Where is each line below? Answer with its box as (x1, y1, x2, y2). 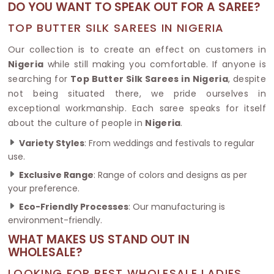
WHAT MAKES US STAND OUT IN (8, 231, 190, 248)
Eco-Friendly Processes (19, 200, 128, 213)
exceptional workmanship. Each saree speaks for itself (8, 102, 266, 114)
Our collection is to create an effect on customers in (8, 43, 266, 56)
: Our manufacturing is (128, 200, 225, 213)
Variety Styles (19, 136, 84, 149)
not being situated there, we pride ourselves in (8, 87, 266, 100)
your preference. (8, 182, 80, 194)
